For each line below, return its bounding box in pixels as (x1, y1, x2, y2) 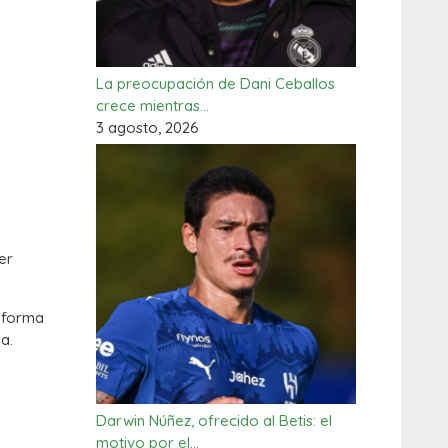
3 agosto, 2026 (96, 118, 199, 137)
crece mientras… (96, 96, 209, 115)
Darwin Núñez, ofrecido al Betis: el (96, 411, 332, 430)
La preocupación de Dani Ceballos (96, 74, 335, 93)
